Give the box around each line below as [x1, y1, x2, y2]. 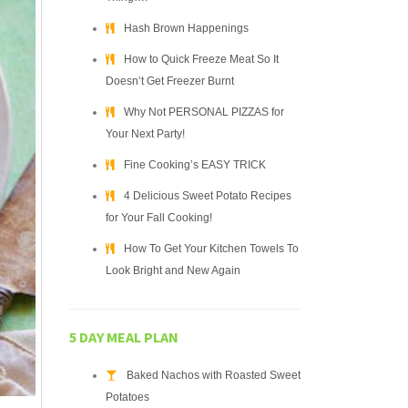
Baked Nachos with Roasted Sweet [127, 369, 301, 382]
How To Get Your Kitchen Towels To [124, 242, 299, 255]
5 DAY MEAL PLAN [69, 328, 178, 346]
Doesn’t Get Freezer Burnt [106, 75, 234, 87]
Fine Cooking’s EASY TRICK [124, 158, 266, 171]
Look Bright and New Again [106, 264, 240, 277]
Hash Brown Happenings [124, 22, 249, 35]
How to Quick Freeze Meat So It [124, 53, 279, 66]
